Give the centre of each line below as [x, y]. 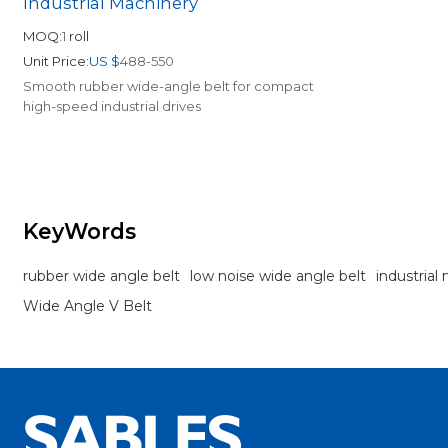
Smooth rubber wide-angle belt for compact [169, 86]
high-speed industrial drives [112, 106]
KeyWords [80, 231]
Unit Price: [56, 61]
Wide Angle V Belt [88, 306]
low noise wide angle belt [278, 276]
